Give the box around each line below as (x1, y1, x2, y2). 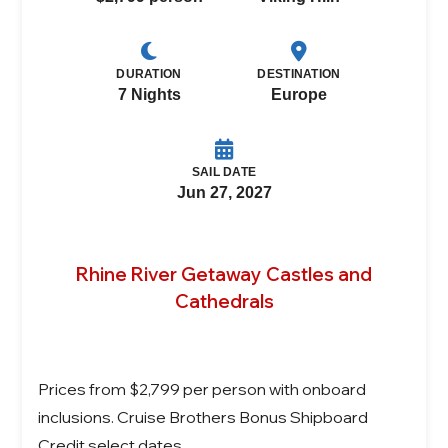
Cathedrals (174, 288, 274, 313)
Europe (271, 85, 327, 103)
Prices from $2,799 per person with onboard (38, 378, 367, 399)
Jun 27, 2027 (176, 183, 272, 201)
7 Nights (117, 85, 181, 103)
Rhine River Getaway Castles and (76, 261, 372, 286)
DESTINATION (257, 66, 341, 81)
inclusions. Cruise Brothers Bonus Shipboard (38, 406, 369, 427)
